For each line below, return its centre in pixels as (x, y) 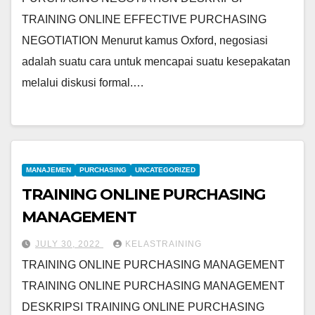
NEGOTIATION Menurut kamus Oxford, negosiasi (145, 40)
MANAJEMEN (49, 170)
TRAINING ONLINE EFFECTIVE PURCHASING (144, 19)
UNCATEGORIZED (165, 170)
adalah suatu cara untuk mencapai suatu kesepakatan (156, 61)
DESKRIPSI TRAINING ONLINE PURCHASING (143, 307)
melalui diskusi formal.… (83, 82)
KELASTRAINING (163, 244)
